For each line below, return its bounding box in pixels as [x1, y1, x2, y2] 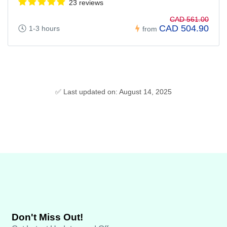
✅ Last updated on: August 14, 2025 [55, 88, 172, 96]
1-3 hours [29, 24, 60, 33]
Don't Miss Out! [12, 212, 83, 223]
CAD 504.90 [159, 23, 209, 34]
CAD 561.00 [170, 15, 209, 24]
